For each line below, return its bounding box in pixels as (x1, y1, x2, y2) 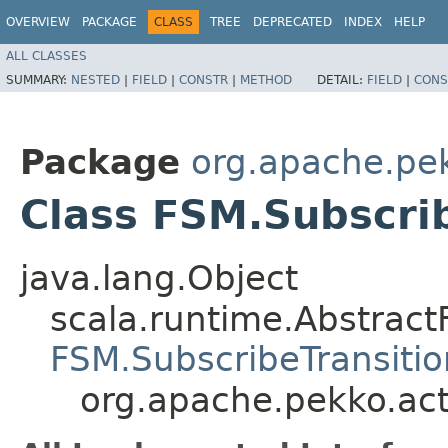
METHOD (240, 72, 292, 87)
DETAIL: (317, 72, 367, 87)
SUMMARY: (6, 72, 71, 87)
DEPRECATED (253, 15, 332, 29)
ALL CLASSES (6, 48, 87, 63)
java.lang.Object (20, 257, 298, 298)
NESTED (71, 72, 120, 87)
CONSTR (179, 72, 228, 87)
